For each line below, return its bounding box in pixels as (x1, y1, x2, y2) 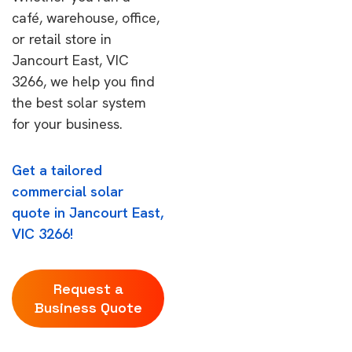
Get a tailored (12, 161, 102, 179)
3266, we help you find (12, 72, 155, 90)
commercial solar (12, 182, 123, 200)
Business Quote (34, 299, 142, 317)
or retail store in (12, 30, 112, 48)
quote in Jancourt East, (12, 203, 163, 222)
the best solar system (12, 93, 146, 112)
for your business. (12, 115, 123, 133)
